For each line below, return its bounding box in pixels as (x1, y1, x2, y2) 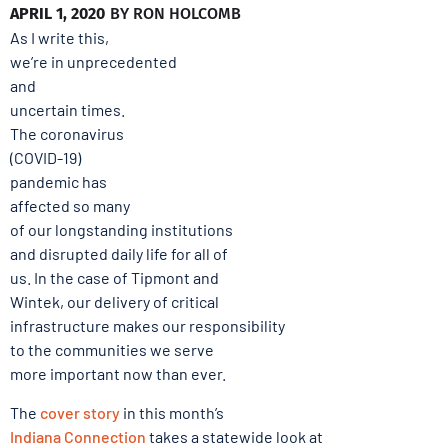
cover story (40, 402, 120, 422)
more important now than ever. (10, 364, 226, 384)
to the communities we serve (10, 340, 214, 360)
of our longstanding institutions (10, 220, 233, 240)
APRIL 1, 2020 (10, 4, 105, 24)
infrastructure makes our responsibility (10, 316, 285, 336)
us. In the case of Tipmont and (10, 268, 219, 288)
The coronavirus (10, 124, 124, 144)
